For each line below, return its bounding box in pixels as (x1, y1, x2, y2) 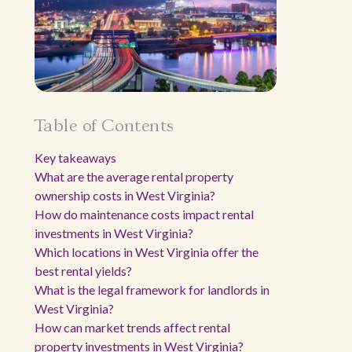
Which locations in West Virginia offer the (35, 244, 258, 259)
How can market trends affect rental (35, 320, 230, 335)
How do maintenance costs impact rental (35, 207, 254, 222)
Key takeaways (35, 150, 116, 165)
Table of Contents (35, 119, 174, 134)
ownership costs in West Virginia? (35, 188, 215, 203)
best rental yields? (35, 263, 132, 278)
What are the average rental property (35, 169, 233, 184)
